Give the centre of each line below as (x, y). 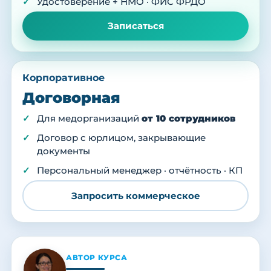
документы (64, 152)
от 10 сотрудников (188, 119)
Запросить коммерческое (135, 195)
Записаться (135, 26)
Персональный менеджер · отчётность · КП (140, 171)
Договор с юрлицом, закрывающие (121, 138)
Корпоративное (64, 78)
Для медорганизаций (89, 119)
